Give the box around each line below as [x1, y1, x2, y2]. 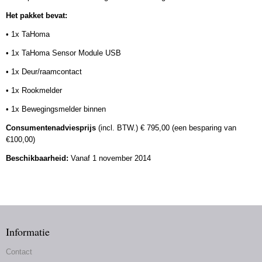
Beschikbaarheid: [6, 154, 71, 163]
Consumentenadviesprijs [6, 123, 96, 132]
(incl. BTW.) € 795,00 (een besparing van [96, 123, 236, 132]
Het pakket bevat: [6, 11, 67, 20]
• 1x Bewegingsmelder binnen [6, 105, 106, 113]
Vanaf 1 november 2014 [71, 154, 151, 163]
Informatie [6, 225, 50, 239]
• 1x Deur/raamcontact [6, 67, 82, 76]
